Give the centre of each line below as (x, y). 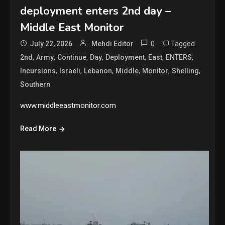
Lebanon (98, 71)
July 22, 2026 (51, 43)
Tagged (183, 43)
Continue (72, 57)
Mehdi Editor (113, 43)
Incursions (38, 71)
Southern (35, 84)
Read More (38, 128)
